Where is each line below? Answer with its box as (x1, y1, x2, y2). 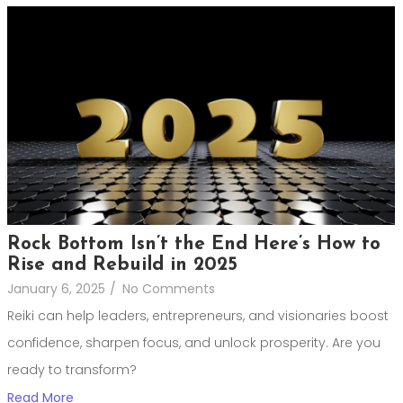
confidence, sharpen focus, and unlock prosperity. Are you (7, 333, 381, 352)
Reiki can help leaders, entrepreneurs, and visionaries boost (7, 306, 389, 325)
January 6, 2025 (7, 279, 105, 298)
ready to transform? (7, 360, 137, 379)
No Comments (122, 279, 215, 298)
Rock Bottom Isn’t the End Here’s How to (7, 234, 381, 254)
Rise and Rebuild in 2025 (7, 255, 237, 274)
